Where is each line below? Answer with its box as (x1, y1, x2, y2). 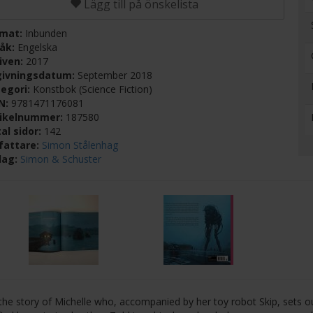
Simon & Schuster (20, 152, 102, 166)
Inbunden (25, 27, 68, 40)
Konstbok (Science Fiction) (33, 82, 153, 96)
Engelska (17, 41, 58, 54)
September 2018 (78, 68, 153, 82)
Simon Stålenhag (42, 138, 119, 152)
